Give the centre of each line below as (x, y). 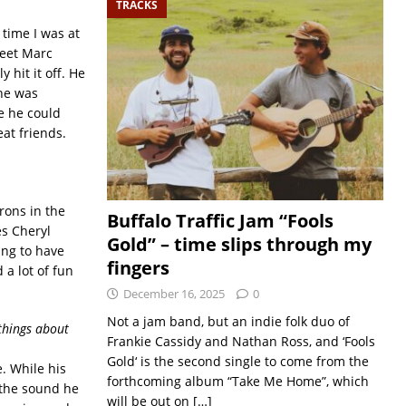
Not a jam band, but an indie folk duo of (228, 321)
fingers (138, 267)
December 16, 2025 (174, 293)
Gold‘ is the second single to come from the (237, 361)
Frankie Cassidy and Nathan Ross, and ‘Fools (241, 341)
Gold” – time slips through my (239, 244)
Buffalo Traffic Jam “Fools (220, 220)
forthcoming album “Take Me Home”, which (237, 381)
